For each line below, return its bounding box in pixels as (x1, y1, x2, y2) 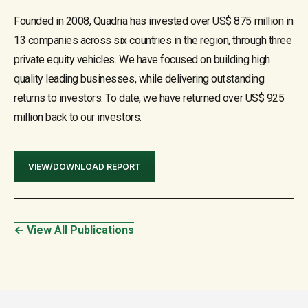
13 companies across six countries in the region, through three (14, 33, 292, 47)
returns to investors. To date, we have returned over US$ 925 (14, 91, 285, 104)
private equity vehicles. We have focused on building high (14, 52, 270, 66)
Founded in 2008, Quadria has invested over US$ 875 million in (14, 14, 294, 27)
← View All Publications (14, 223, 134, 236)
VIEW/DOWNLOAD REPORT (28, 161, 141, 172)
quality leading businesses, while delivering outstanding (14, 71, 265, 85)
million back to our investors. (14, 110, 142, 124)
